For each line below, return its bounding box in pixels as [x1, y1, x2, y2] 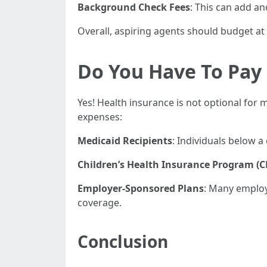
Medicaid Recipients [77, 134, 172, 147]
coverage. [77, 196, 122, 209]
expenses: [77, 110, 122, 123]
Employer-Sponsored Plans [77, 182, 204, 195]
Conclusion [77, 230, 168, 253]
